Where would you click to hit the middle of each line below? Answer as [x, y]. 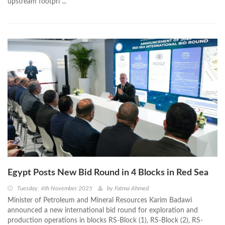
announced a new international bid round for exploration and [103, 211]
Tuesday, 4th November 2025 [55, 189]
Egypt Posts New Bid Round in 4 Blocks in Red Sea [108, 173]
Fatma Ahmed [132, 189]
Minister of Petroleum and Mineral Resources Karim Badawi [100, 201]
